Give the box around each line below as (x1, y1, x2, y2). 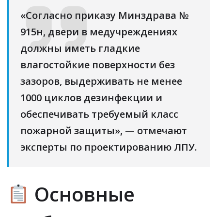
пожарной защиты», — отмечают (20, 124, 187, 137)
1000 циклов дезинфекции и (20, 91, 162, 104)
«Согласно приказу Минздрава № (20, 8, 188, 22)
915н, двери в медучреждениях (20, 25, 177, 38)
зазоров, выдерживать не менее (20, 74, 182, 88)
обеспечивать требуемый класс (20, 107, 178, 121)
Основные (29, 180, 135, 207)
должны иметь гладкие (20, 41, 140, 55)
